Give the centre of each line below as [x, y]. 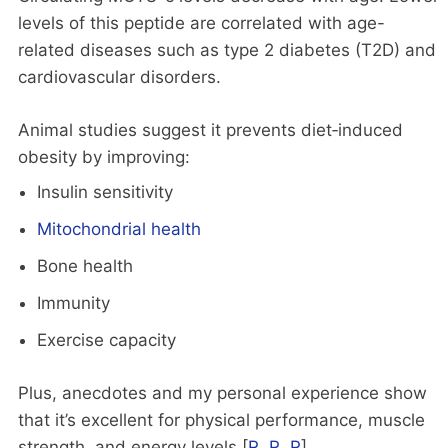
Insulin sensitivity [104, 192]
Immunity [73, 303]
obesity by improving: [104, 156]
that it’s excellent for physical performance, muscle [221, 419]
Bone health [84, 266]
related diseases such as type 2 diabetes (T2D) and [227, 50]
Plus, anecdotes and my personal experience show [222, 392]
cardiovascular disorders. [119, 77]
